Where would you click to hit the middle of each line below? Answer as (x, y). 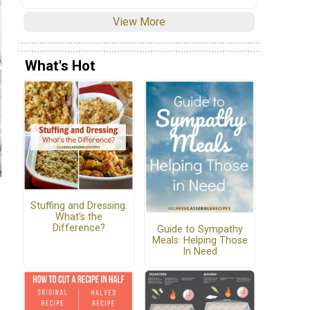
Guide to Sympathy (200, 229)
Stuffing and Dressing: (79, 206)
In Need (200, 251)
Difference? (79, 228)
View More (139, 22)
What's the (79, 217)
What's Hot (60, 65)
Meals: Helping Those (200, 240)
